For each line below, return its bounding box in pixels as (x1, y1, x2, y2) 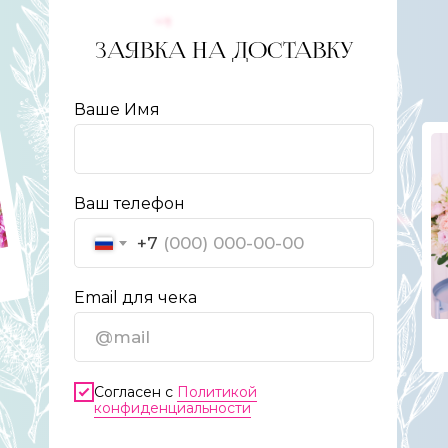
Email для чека (74, 288, 197, 308)
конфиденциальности (94, 398, 251, 417)
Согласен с (94, 382, 177, 401)
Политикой (177, 382, 257, 401)
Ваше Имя (74, 100, 160, 120)
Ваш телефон (74, 194, 185, 214)
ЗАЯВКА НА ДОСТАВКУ (95, 37, 354, 65)
